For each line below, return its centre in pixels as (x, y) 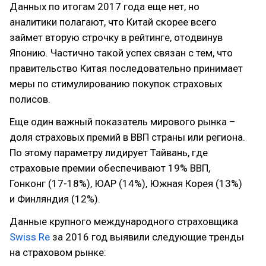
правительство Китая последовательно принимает (126, 68)
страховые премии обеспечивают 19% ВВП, (110, 168)
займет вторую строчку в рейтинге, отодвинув (116, 37)
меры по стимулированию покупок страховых (116, 84)
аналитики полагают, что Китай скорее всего (113, 22)
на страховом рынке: (58, 252)
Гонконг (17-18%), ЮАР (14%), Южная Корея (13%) (126, 183)
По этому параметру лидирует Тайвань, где (109, 153)
